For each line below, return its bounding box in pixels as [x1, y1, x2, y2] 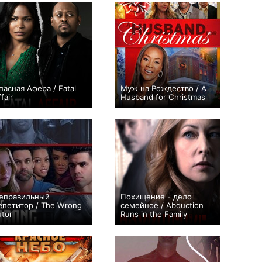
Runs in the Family [120, 209, 187, 219]
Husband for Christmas [120, 92, 205, 102]
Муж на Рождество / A [120, 84, 206, 93]
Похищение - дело [120, 192, 192, 201]
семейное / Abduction [120, 201, 204, 210]
